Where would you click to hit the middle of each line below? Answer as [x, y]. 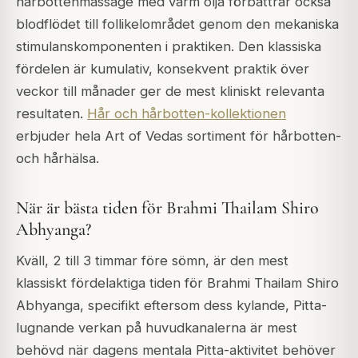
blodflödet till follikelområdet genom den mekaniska [177, 24]
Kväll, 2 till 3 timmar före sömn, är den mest [152, 261]
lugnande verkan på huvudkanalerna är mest [157, 328]
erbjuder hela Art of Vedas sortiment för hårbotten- [179, 135]
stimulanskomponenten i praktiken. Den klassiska [169, 46]
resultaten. [52, 113]
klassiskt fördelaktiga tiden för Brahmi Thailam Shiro [177, 283]
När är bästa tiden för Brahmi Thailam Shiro [167, 208]
